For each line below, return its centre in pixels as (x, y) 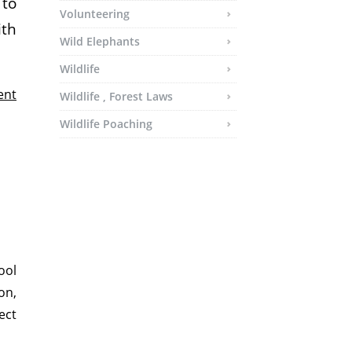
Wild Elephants (100, 41)
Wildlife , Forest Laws (116, 96)
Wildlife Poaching (106, 124)
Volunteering (95, 14)
